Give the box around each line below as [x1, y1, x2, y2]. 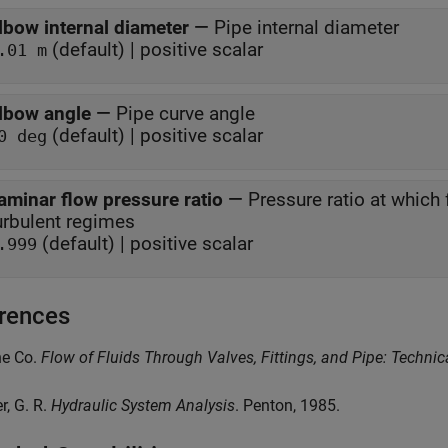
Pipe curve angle [116, 101, 255, 125]
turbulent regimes [66, 209, 135, 233]
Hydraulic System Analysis [51, 395, 235, 415]
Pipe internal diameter [214, 15, 399, 39]
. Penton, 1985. [235, 395, 340, 415]
